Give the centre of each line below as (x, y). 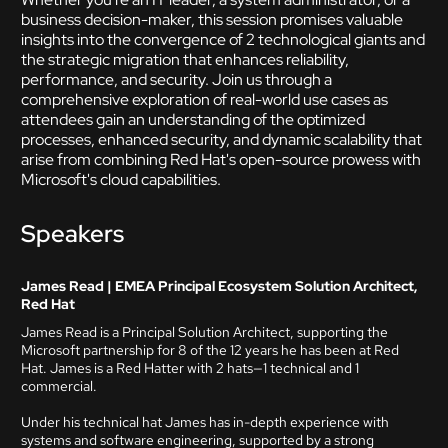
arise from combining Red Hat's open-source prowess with (221, 159)
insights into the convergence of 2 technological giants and (223, 39)
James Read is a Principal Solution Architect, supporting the (204, 332)
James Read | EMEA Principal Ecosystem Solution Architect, (219, 286)
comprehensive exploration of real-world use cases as (204, 99)
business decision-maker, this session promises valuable (212, 19)
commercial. (59, 386)
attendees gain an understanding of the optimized (193, 119)
